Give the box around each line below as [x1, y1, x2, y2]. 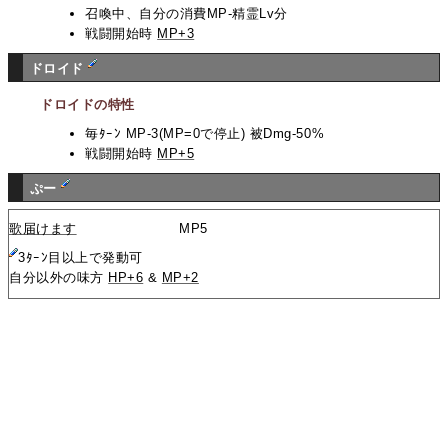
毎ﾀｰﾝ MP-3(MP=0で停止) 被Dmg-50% [85, 126, 325, 142]
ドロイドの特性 [40, 97, 135, 113]
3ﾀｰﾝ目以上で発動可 [18, 250, 143, 266]
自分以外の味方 [9, 270, 109, 286]
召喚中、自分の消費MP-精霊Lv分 [85, 5, 288, 21]
